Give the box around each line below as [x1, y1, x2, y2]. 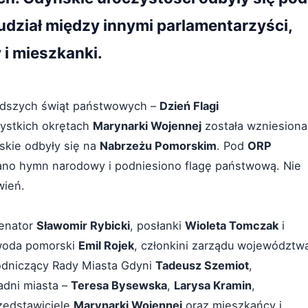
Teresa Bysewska [71, 278, 167, 292]
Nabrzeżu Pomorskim [100, 139, 217, 153]
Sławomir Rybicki [36, 219, 130, 232]
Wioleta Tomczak [185, 219, 278, 232]
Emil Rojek [78, 239, 134, 252]
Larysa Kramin [174, 278, 252, 292]
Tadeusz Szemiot [155, 258, 249, 272]
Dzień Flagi [159, 99, 219, 113]
